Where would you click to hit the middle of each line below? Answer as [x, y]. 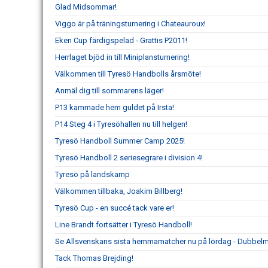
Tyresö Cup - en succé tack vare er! [115, 208]
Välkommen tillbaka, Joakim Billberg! [119, 191]
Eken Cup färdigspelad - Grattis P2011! [121, 40]
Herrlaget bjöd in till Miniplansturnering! [122, 57]
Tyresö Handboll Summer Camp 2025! [120, 141]
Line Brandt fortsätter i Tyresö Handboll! [124, 225]
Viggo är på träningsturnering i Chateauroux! [130, 24]
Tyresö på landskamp [92, 174]
